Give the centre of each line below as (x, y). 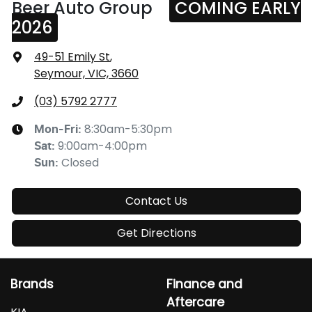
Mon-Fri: (59, 130)
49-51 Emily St (72, 57)
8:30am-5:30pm (128, 130)
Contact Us (156, 201)
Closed (80, 163)
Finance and (204, 284)
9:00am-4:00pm (102, 146)
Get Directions (156, 233)
